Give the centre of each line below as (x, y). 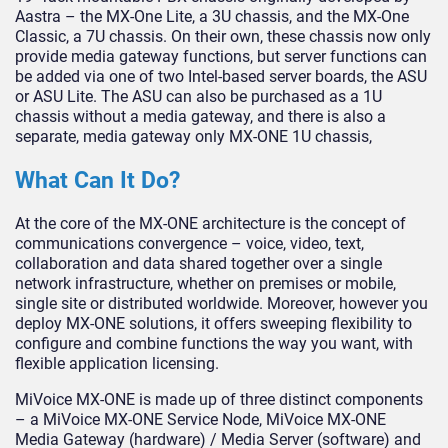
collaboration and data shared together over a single (198, 264)
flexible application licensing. (117, 364)
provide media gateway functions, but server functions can (221, 57)
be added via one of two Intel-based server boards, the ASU (221, 77)
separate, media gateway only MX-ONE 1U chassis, (193, 137)
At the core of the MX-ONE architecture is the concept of (210, 224)
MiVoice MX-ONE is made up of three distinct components (219, 400)
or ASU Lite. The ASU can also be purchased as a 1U (198, 97)
